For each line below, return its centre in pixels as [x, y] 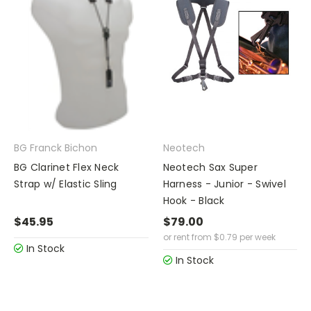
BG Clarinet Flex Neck [67, 168]
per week [256, 237]
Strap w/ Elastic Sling [66, 184]
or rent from [187, 237]
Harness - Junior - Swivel [224, 184]
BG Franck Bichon [56, 148]
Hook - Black [194, 201]
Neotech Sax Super [210, 168]
